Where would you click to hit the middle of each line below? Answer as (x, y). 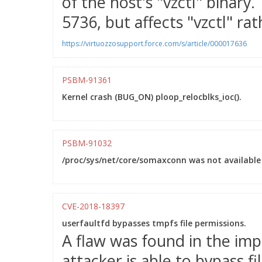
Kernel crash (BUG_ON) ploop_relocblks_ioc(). (152, 97)
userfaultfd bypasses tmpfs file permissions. (154, 223)
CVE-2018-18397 (93, 206)
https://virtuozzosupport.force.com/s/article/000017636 (154, 44)
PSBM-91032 (87, 143)
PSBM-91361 (87, 80)
